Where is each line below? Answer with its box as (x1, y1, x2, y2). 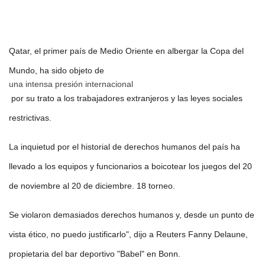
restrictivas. (9, 112, 51, 122)
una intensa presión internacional (9, 79, 133, 89)
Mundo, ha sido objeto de (9, 65, 106, 75)
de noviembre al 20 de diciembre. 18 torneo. (9, 180, 175, 190)
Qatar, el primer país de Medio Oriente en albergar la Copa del (9, 46, 244, 56)
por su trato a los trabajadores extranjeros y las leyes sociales (9, 93, 243, 103)
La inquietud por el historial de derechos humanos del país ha (9, 141, 240, 151)
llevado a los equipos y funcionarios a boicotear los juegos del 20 (9, 161, 252, 171)
